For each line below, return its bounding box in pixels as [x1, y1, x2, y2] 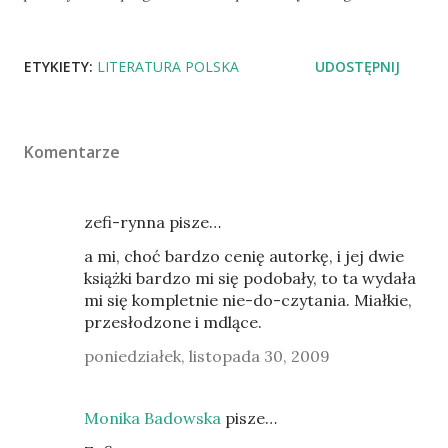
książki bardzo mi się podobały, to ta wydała [84, 268, 416, 288]
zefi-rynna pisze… [84, 212, 221, 232]
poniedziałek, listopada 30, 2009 [84, 346, 330, 366]
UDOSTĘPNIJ [315, 57, 400, 76]
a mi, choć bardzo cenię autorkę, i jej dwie [84, 246, 404, 266]
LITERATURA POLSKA [97, 57, 239, 76]
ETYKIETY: [24, 57, 93, 76]
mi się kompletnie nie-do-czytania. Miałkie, [84, 290, 412, 310]
